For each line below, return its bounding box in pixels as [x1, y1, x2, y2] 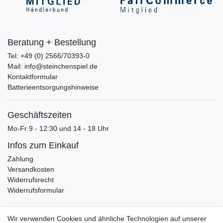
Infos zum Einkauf [7, 140, 79, 150]
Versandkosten [7, 165, 54, 173]
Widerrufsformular [7, 186, 64, 194]
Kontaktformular [7, 72, 58, 81]
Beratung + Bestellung [7, 37, 96, 47]
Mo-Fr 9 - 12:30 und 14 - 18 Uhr [7, 124, 109, 132]
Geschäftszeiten [7, 110, 72, 120]
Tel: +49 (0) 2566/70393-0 [7, 51, 90, 60]
